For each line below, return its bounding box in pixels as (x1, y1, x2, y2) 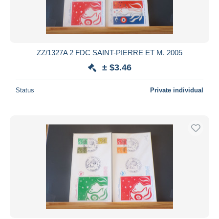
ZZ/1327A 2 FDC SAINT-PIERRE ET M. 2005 (37, 48, 182, 57)
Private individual (150, 86, 203, 94)
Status (16, 86, 34, 94)
